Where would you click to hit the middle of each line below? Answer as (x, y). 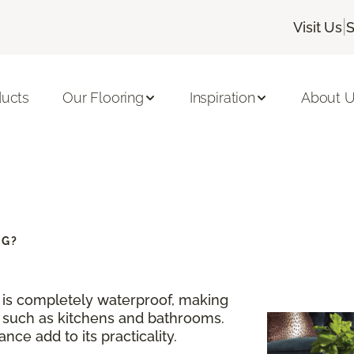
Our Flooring (103, 98)
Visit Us (318, 27)
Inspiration (222, 98)
